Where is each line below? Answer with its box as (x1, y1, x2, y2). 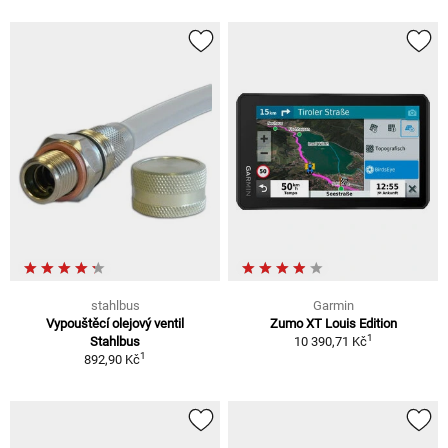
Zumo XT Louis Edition (269, 315, 397, 331)
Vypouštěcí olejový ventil (46, 315, 184, 331)
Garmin (312, 297, 354, 313)
